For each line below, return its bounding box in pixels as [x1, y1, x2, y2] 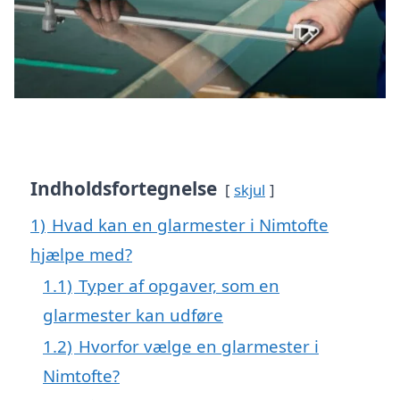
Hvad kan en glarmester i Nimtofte [52, 212, 329, 236]
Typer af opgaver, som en [79, 273, 279, 296]
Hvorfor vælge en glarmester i [79, 334, 319, 357]
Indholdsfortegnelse [30, 175, 217, 201]
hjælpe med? [30, 242, 132, 265]
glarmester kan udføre [43, 303, 223, 326]
